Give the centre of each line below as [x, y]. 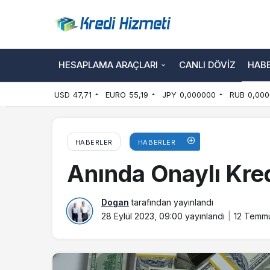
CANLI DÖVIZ [207, 64]
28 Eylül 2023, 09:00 [142, 216]
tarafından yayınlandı [171, 202]
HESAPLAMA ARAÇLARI [108, 64]
